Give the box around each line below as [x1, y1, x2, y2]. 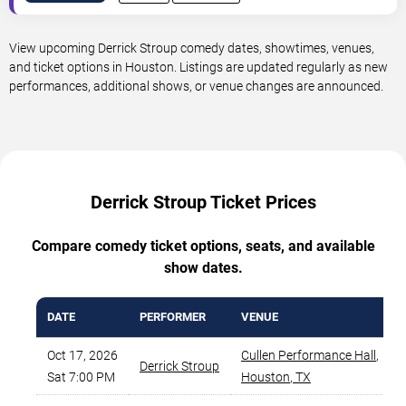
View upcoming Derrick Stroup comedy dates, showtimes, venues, [9, 41, 374, 56]
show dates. [163, 259, 243, 277]
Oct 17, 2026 [47, 348, 118, 363]
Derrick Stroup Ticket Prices [90, 191, 316, 214]
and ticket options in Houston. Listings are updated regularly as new [9, 60, 388, 75]
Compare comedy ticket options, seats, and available [31, 237, 375, 256]
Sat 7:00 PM [47, 370, 115, 385]
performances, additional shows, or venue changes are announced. [9, 79, 383, 94]
